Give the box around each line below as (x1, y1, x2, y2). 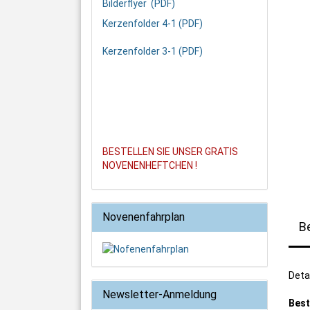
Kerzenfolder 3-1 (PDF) (102, 46, 203, 57)
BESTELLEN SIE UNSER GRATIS (102, 146, 238, 157)
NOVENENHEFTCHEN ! (102, 160, 197, 171)
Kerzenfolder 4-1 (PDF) (102, 18, 203, 29)
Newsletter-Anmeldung (102, 288, 217, 301)
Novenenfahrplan (102, 210, 185, 224)
